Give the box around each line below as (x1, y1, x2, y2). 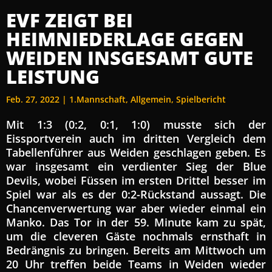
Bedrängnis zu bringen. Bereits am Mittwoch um (6, 242, 266, 257)
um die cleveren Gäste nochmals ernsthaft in (6, 228, 266, 243)
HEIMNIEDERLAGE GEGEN (6, 25, 244, 52)
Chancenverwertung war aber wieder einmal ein (6, 200, 266, 216)
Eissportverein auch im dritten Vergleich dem (6, 131, 266, 146)
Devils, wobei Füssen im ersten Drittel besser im (6, 172, 266, 188)
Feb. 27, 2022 (6, 93, 59, 105)
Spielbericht (176, 93, 226, 105)
